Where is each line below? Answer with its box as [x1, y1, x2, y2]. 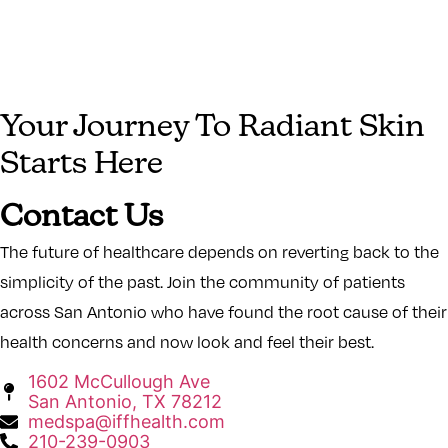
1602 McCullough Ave [27, 370, 210, 392]
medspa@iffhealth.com [27, 410, 225, 432]
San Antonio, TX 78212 [27, 390, 222, 412]
